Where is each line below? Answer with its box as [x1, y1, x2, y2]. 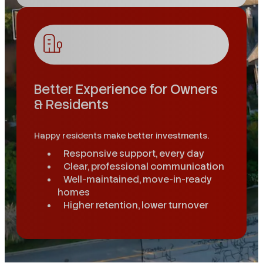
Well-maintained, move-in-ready [63, 173, 212, 186]
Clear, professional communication [63, 160, 224, 173]
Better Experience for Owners [34, 81, 218, 99]
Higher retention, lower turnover [63, 198, 208, 211]
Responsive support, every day [63, 147, 204, 160]
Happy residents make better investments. [34, 130, 209, 141]
